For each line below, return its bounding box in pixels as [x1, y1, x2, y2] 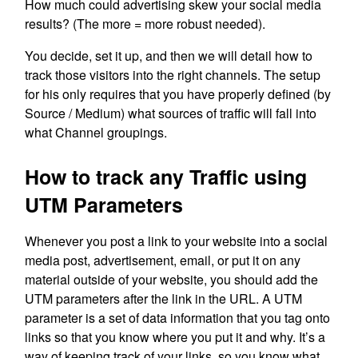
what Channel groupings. [25, 123, 168, 142]
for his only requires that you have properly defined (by [25, 85, 332, 104]
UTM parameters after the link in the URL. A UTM [25, 289, 303, 308]
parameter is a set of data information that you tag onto [25, 308, 331, 328]
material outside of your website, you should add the [25, 270, 319, 289]
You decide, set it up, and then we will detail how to [25, 46, 313, 66]
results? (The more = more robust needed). [25, 14, 266, 34]
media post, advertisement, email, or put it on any [25, 251, 301, 270]
